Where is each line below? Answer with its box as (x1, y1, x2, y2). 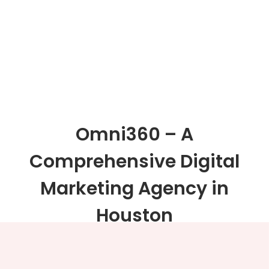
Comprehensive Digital (29, 149, 240, 175)
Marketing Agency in (40, 176, 229, 202)
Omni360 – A (76, 122, 193, 148)
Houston (96, 203, 173, 229)
